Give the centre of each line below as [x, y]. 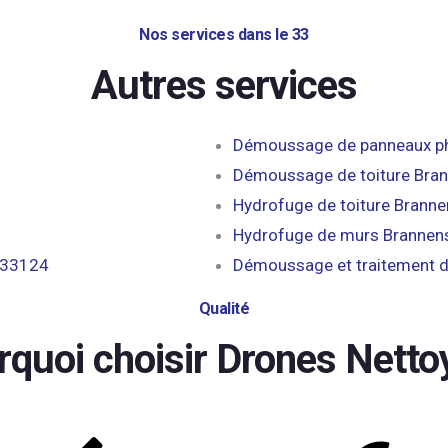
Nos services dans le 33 [224, 34]
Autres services [224, 85]
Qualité [224, 308]
